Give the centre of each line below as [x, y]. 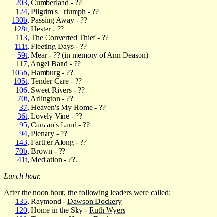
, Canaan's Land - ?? [58, 124]
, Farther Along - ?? [57, 142]
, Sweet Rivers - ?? [56, 90]
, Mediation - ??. [52, 159]
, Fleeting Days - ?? [57, 46]
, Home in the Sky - [58, 210]
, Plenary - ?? [47, 133]
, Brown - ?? [46, 151]
